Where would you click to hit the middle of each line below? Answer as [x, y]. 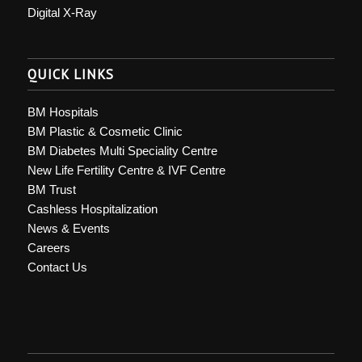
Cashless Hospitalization [92, 209]
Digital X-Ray [62, 13]
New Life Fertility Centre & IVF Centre [126, 170]
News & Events [68, 229]
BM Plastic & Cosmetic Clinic [105, 132]
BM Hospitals [63, 112]
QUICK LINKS [70, 75]
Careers [48, 248]
